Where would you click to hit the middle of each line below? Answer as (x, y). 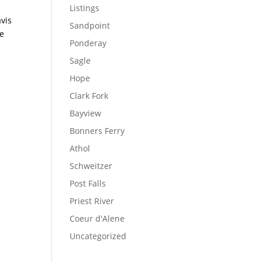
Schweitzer (91, 166)
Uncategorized (98, 236)
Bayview (86, 113)
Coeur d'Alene (97, 218)
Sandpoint (90, 25)
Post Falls (88, 183)
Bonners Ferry (97, 131)
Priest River (92, 201)
